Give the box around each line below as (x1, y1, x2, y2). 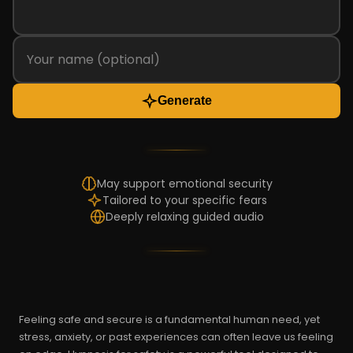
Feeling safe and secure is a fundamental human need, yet (19, 311, 320, 327)
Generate (157, 93, 212, 107)
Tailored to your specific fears (102, 191, 267, 208)
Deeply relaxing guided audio (105, 208, 264, 225)
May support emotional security (96, 175, 273, 191)
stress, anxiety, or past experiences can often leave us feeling (19, 329, 333, 344)
